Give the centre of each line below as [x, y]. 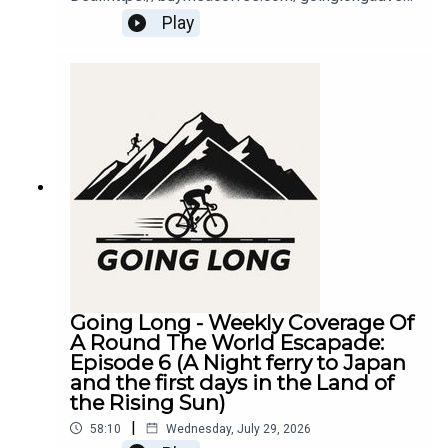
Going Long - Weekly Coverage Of [242, 323]
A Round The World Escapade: [227, 343]
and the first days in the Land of [232, 383]
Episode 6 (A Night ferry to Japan [238, 363]
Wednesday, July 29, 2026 [238, 428]
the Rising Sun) [148, 403]
